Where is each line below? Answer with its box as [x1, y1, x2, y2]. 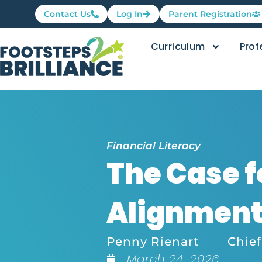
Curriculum [150, 40, 205, 53]
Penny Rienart [106, 235, 199, 249]
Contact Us [44, 9, 91, 19]
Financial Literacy [106, 140, 201, 151]
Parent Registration [168, 9, 252, 19]
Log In [116, 9, 143, 19]
